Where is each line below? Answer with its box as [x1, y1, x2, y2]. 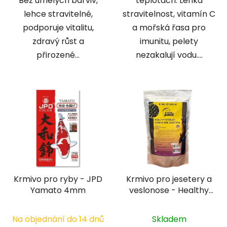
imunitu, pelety [140, 35, 198, 47]
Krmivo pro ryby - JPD [14, 173, 102, 185]
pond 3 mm [146, 195, 192, 207]
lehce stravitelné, [23, 8, 93, 20]
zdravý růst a [32, 35, 84, 47]
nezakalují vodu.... [135, 49, 203, 61]
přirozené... [36, 49, 80, 61]
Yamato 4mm [30, 184, 86, 196]
